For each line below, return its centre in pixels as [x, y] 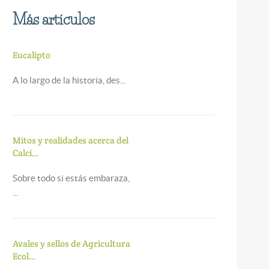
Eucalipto [31, 55]
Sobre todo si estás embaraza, [71, 178]
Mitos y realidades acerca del [70, 140]
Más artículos [53, 19]
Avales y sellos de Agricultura [71, 243]
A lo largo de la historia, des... [69, 80]
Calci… [26, 153]
